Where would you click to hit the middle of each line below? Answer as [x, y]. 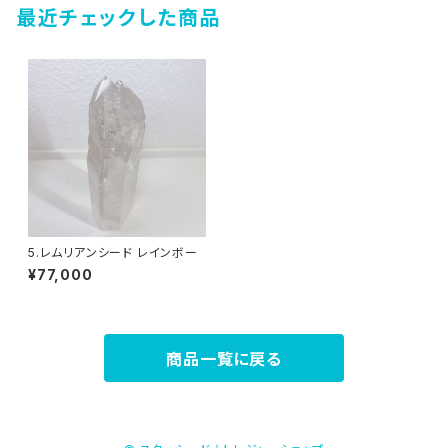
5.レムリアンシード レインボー [167, 252]
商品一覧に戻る [224, 359]
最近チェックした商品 [119, 18]
